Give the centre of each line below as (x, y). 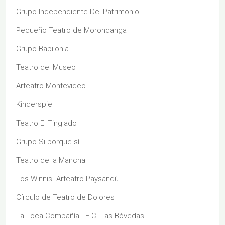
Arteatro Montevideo (51, 86)
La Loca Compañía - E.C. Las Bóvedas (80, 216)
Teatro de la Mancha (51, 160)
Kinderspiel (35, 104)
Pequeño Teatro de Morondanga (71, 30)
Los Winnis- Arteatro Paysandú (67, 179)
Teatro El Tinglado (46, 123)
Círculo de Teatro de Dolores (65, 197)
